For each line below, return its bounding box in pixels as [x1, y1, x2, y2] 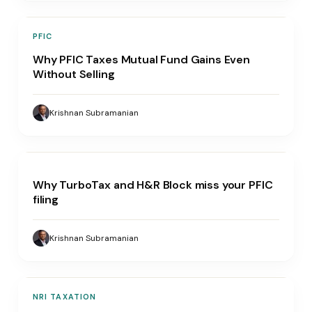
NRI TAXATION [32, 291, 97, 302]
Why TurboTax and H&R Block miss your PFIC [32, 177, 273, 192]
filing [32, 192, 58, 207]
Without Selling [32, 66, 115, 81]
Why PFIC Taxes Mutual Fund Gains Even [32, 52, 250, 67]
